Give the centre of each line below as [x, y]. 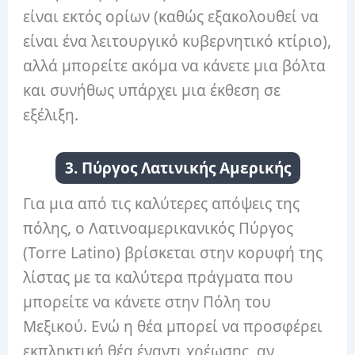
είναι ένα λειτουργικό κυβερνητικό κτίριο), [177, 42]
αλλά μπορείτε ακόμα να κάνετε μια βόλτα [175, 66]
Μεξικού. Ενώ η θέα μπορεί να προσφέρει [173, 326]
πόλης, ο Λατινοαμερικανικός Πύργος [158, 228]
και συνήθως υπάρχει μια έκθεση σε [152, 91]
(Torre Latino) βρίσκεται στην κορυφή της [173, 252]
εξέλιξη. [51, 115]
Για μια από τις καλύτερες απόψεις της [162, 203]
